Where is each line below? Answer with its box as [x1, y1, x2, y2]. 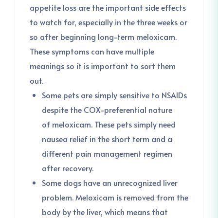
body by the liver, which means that [42, 206, 168, 217]
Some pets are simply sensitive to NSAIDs [42, 90, 187, 100]
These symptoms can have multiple [30, 46, 154, 56]
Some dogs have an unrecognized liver [42, 177, 178, 188]
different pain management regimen [42, 148, 172, 159]
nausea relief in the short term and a [42, 133, 172, 144]
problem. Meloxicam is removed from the [42, 192, 188, 202]
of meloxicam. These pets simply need [42, 119, 176, 129]
